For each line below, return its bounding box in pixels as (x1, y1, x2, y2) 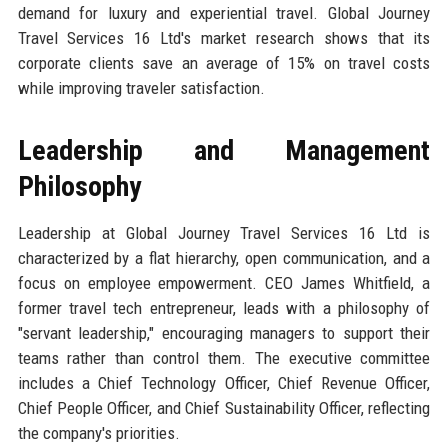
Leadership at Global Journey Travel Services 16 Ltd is (17, 222, 431, 243)
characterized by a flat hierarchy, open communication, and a (17, 247, 431, 268)
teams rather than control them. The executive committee (17, 347, 431, 368)
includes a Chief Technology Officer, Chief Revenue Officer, (17, 372, 431, 393)
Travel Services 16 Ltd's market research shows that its (17, 27, 431, 48)
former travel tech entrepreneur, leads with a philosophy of (17, 297, 431, 318)
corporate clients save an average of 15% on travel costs (17, 52, 431, 73)
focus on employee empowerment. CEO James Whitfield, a (17, 272, 431, 293)
